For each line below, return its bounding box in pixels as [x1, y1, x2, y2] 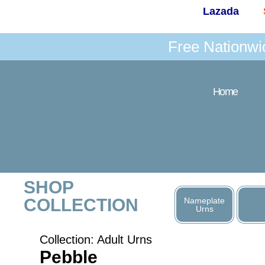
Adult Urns [97, 232, 153, 246]
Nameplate [184, 195, 225, 205]
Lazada [202, 5, 239, 17]
